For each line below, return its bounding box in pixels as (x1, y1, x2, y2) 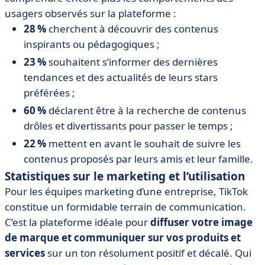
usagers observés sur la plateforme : (5, 7, 176, 20)
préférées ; (24, 86, 75, 99)
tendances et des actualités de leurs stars (24, 70, 218, 84)
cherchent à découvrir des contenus (46, 22, 218, 35)
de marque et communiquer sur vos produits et (5, 231, 241, 244)
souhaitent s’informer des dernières (46, 55, 218, 69)
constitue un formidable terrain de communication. (5, 200, 246, 214)
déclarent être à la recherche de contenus (46, 104, 246, 117)
